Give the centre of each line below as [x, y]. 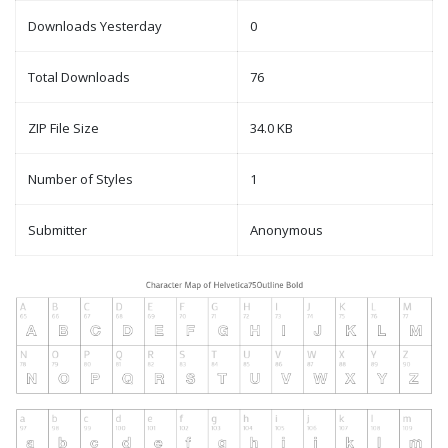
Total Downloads [79, 77]
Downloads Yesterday [95, 26]
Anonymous [286, 230]
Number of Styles [80, 179]
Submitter [57, 230]
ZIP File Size [63, 128]
